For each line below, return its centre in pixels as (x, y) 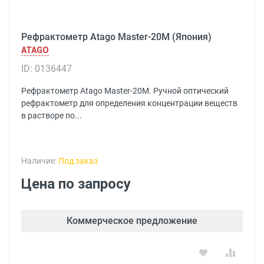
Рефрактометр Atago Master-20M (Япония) (116, 37)
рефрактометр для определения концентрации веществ (129, 103)
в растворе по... (52, 115)
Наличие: (40, 161)
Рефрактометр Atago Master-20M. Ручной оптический (125, 91)
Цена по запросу (76, 184)
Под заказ (78, 161)
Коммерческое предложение (132, 221)
